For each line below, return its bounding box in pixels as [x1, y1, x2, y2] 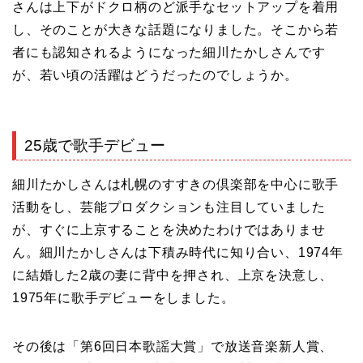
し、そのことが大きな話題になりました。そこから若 [12, 23, 340, 37]
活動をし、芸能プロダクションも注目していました [12, 199, 326, 214]
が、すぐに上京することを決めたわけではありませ [12, 222, 326, 237]
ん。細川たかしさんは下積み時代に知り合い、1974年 [12, 245, 344, 259]
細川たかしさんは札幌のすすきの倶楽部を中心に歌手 [12, 177, 340, 191]
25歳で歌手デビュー [24, 136, 165, 154]
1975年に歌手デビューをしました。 [12, 290, 235, 305]
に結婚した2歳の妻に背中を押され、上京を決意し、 [12, 267, 334, 282]
